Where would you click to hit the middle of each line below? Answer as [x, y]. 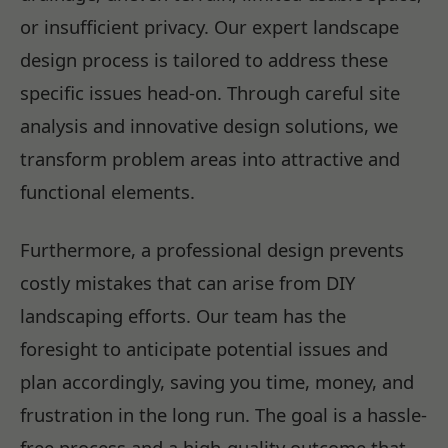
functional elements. [107, 191]
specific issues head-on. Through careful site [210, 92]
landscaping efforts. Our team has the [183, 315]
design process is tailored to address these [204, 59]
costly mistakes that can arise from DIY [187, 282]
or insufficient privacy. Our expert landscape [209, 26]
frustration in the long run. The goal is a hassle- [223, 414]
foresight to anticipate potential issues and [204, 348]
